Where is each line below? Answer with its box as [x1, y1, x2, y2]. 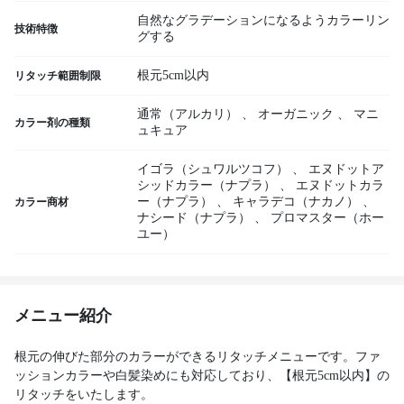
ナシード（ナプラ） [137, 211, 251, 225]
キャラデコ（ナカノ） [233, 195, 359, 208]
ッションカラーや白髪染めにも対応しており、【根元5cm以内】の [14, 369, 390, 382]
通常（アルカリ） [137, 107, 238, 121]
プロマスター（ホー [271, 211, 384, 225]
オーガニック [258, 107, 334, 121]
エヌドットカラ [296, 179, 384, 192]
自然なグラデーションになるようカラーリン [137, 14, 390, 27]
